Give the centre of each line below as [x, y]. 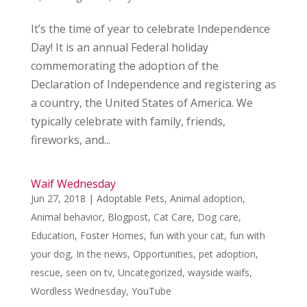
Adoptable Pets [130, 198]
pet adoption [227, 254]
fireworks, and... [70, 140]
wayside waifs [218, 272]
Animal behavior [66, 217]
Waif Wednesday [73, 184]
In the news [101, 254]
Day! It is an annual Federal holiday [119, 47]
